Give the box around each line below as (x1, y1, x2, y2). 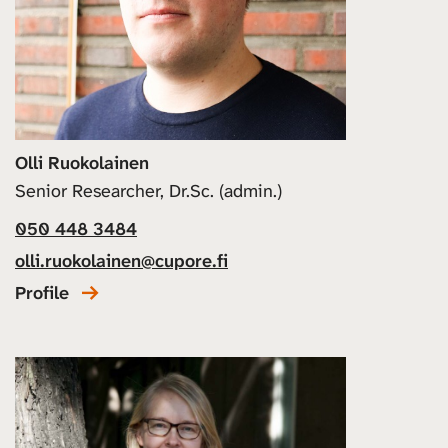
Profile (15, 280, 69, 305)
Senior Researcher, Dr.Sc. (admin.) (15, 178, 282, 203)
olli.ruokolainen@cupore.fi (15, 248, 228, 273)
